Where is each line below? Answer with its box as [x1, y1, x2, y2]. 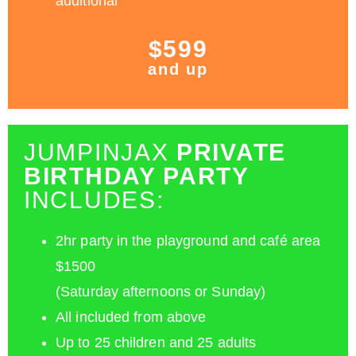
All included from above [56, 309, 207, 326]
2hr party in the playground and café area [56, 233, 321, 250]
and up [148, 60, 208, 79]
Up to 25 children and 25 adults [56, 335, 257, 351]
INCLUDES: [24, 187, 164, 214]
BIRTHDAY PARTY [24, 163, 250, 190]
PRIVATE [176, 139, 286, 166]
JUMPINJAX [24, 139, 176, 166]
